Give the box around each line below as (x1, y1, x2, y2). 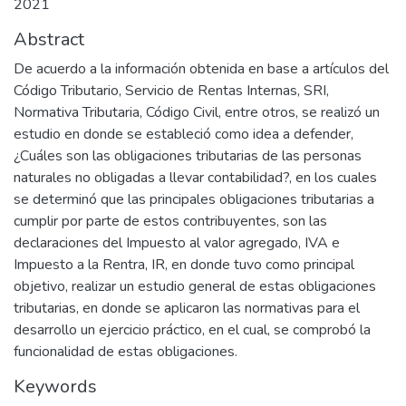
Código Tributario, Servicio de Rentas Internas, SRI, (14, 81, 329, 101)
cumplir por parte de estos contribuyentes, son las (14, 211, 327, 232)
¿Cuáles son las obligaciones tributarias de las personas (14, 146, 362, 167)
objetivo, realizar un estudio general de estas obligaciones (14, 276, 376, 297)
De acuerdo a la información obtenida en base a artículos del (14, 59, 389, 80)
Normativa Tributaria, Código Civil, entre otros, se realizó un (14, 102, 380, 123)
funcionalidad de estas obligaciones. (14, 342, 237, 362)
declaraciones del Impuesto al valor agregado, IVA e (14, 233, 340, 254)
